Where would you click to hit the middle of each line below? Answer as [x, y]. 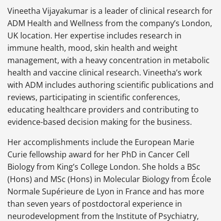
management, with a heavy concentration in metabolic [109, 60]
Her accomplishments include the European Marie [101, 142]
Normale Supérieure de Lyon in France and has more [106, 192]
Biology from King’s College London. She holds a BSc [104, 167]
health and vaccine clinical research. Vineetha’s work [105, 73]
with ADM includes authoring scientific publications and [110, 85]
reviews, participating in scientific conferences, [94, 97]
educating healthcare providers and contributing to [103, 110]
